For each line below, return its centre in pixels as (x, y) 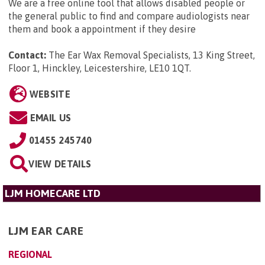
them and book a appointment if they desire (102, 29)
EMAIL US (51, 117)
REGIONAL (30, 254)
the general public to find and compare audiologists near (129, 16)
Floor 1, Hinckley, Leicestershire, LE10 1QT (99, 68)
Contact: (27, 55)
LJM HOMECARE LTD (53, 193)
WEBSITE (50, 94)
